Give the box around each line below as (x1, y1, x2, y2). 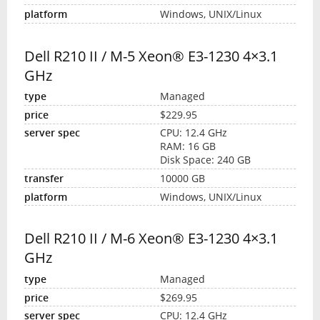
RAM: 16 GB (160, 139, 216, 154)
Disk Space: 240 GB (160, 153, 251, 167)
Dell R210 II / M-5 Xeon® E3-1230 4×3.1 (24, 46, 278, 66)
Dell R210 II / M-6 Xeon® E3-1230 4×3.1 (24, 229, 278, 249)
